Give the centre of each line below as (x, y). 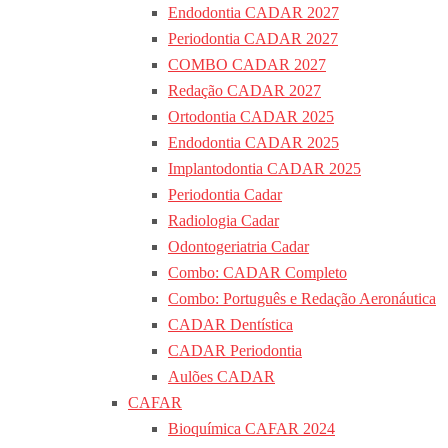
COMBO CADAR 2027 (247, 64)
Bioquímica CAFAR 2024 (251, 428)
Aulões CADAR (221, 376)
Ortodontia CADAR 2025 (251, 116)
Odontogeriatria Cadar (238, 246)
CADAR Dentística (230, 324)
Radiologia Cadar (223, 220)
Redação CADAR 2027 (244, 90)
